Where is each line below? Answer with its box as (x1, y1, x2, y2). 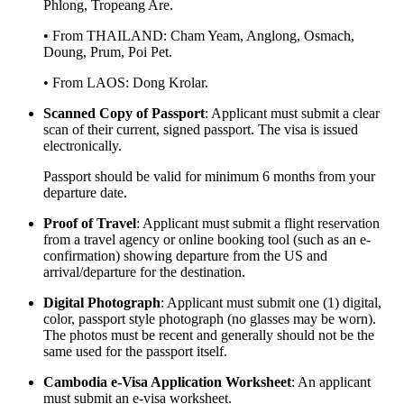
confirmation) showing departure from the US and (43, 247, 327, 263)
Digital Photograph (43, 294, 161, 310)
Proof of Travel (43, 215, 136, 231)
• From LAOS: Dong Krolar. (43, 74, 208, 90)
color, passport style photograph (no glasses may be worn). (43, 310, 376, 326)
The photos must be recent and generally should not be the (43, 326, 374, 343)
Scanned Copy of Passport (43, 105, 205, 121)
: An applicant (291, 373, 371, 390)
